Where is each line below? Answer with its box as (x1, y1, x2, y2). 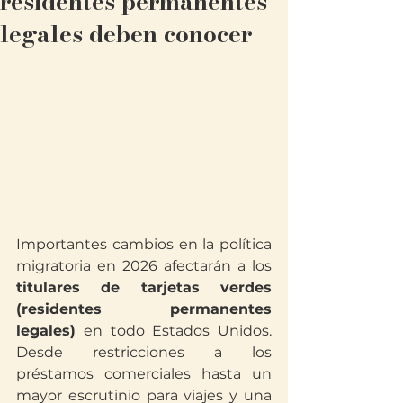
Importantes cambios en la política (16, 235, 272, 253)
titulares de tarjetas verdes (16, 278, 272, 296)
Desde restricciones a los (16, 343, 272, 361)
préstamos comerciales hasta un (16, 364, 272, 382)
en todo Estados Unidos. (76, 321, 272, 339)
